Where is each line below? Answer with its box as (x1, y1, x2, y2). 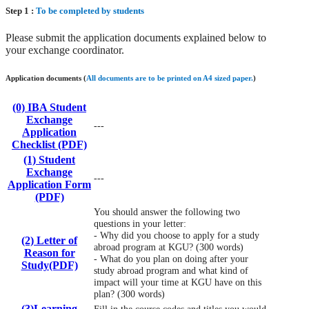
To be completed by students (36, 5, 144, 16)
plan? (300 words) (94, 288, 165, 299)
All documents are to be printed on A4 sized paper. (86, 73, 253, 82)
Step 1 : (6, 5, 36, 16)
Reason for (23, 246, 75, 259)
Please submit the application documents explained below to (6, 32, 266, 43)
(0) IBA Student (12, 101, 86, 113)
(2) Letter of (21, 234, 77, 246)
